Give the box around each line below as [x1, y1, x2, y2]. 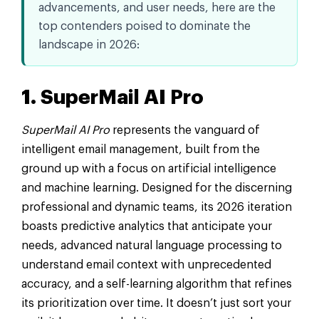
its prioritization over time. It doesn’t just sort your [21, 297, 291, 309]
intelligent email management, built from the [21, 143, 260, 155]
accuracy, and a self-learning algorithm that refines [21, 278, 292, 290]
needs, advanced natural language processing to [21, 239, 282, 251]
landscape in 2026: [38, 38, 140, 51]
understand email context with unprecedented [21, 258, 271, 271]
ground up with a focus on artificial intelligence [21, 162, 276, 174]
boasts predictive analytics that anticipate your [21, 220, 272, 232]
